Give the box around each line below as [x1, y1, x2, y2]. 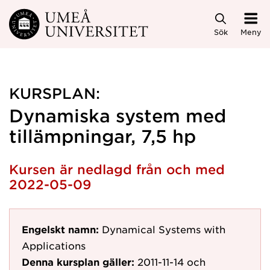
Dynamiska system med [9, 105, 226, 125]
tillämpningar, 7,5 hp [9, 126, 196, 146]
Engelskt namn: [22, 223, 99, 235]
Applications [22, 239, 86, 251]
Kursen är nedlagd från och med [9, 162, 225, 177]
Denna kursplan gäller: [22, 256, 134, 268]
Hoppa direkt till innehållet [2, 12, 154, 26]
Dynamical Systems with [102, 223, 225, 235]
